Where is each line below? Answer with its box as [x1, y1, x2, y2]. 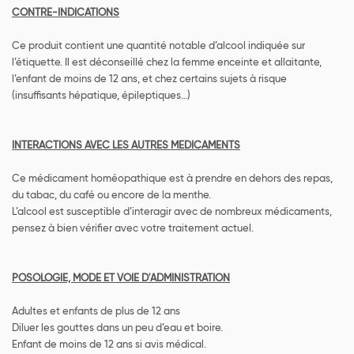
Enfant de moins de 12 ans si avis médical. [12, 340, 206, 351]
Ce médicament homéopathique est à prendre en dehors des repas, [12, 174, 333, 185]
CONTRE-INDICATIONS [12, 8, 119, 19]
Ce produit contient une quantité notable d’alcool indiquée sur [12, 41, 305, 52]
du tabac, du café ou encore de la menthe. [12, 190, 211, 201]
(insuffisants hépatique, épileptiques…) [12, 91, 190, 102]
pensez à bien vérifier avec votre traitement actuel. [12, 224, 254, 235]
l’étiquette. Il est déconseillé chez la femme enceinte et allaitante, [12, 58, 322, 69]
